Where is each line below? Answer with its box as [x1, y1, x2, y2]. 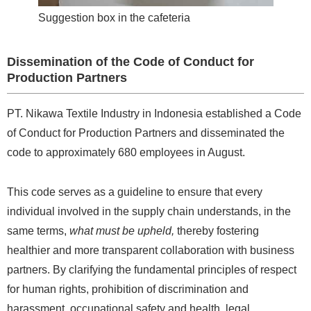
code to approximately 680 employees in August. [7, 146, 245, 158]
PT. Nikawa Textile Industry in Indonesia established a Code [7, 107, 301, 119]
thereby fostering [174, 224, 259, 237]
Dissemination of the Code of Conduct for [7, 54, 254, 69]
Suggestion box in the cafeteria [37, 11, 190, 24]
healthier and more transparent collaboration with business [7, 244, 294, 256]
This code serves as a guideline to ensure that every [7, 185, 262, 198]
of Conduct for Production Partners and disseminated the [7, 126, 285, 139]
